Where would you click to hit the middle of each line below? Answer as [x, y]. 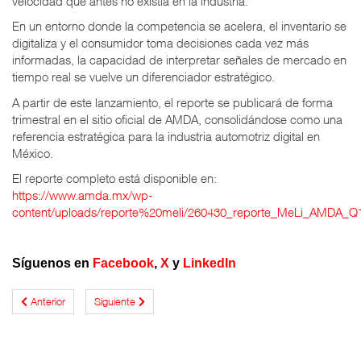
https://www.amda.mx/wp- [83, 195]
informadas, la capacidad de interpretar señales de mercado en [179, 60]
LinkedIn [210, 263]
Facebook [123, 263]
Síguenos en [52, 263]
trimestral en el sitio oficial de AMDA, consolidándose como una [177, 119]
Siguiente [115, 302]
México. [33, 153]
